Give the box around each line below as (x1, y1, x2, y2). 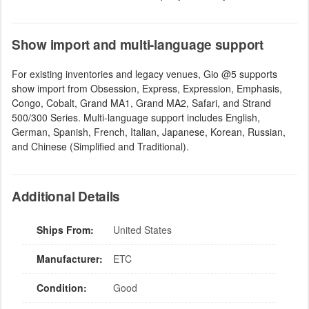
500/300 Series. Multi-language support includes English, (12, 110, 260, 124)
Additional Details (12, 186, 121, 206)
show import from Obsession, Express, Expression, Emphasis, (12, 81, 282, 95)
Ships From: (37, 222, 94, 237)
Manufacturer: (37, 251, 103, 266)
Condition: (37, 280, 87, 295)
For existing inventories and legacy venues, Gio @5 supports (12, 66, 277, 81)
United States (113, 222, 172, 237)
